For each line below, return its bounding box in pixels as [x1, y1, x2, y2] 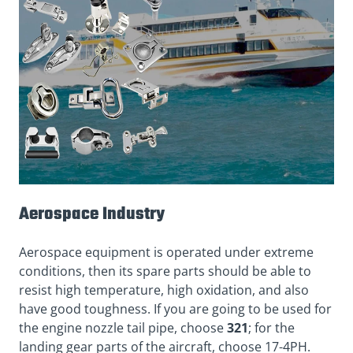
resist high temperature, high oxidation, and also [19, 281, 309, 299]
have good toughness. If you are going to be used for [19, 300, 332, 318]
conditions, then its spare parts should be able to [19, 262, 311, 281]
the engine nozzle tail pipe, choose [19, 319, 224, 337]
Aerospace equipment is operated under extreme [19, 243, 314, 262]
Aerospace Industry [19, 201, 165, 229]
